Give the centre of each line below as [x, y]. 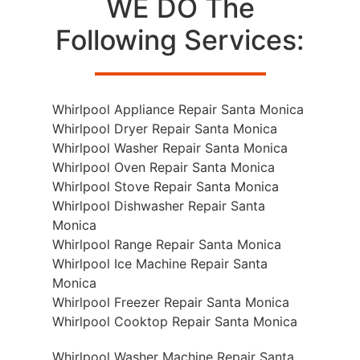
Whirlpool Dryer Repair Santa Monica [165, 128]
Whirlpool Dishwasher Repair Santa [159, 205]
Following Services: [180, 39]
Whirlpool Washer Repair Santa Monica [170, 147]
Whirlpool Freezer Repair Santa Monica [171, 302]
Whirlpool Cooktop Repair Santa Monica [175, 321]
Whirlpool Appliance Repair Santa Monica [178, 109]
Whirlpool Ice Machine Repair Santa [160, 263]
